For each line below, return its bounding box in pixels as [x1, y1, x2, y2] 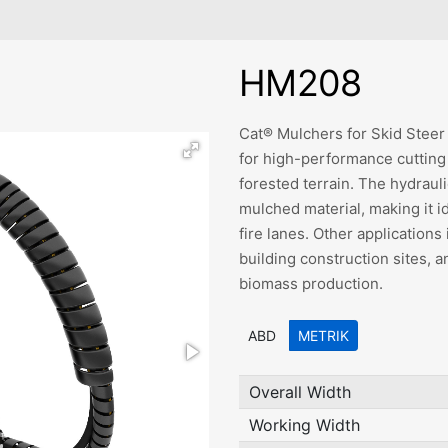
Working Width [249, 415, 360, 435]
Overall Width [249, 382, 351, 402]
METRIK [298, 327, 349, 344]
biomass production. [239, 274, 383, 293]
